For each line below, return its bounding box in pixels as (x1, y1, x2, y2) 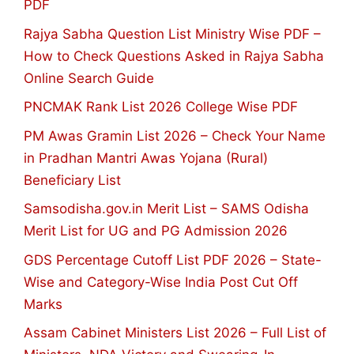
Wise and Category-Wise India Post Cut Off (24, 273, 298, 290)
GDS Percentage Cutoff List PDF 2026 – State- (24, 251, 322, 268)
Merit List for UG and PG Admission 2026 (24, 223, 288, 239)
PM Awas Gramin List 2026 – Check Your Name (24, 127, 326, 144)
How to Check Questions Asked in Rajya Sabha (24, 47, 324, 64)
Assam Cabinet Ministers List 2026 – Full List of (24, 325, 326, 341)
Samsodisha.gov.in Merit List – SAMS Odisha (24, 201, 309, 217)
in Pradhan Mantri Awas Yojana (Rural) (24, 149, 268, 166)
